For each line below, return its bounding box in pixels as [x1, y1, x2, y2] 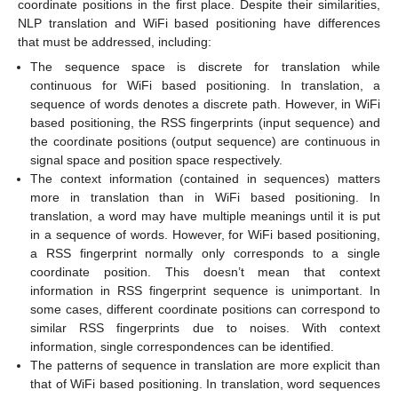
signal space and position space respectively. [30, 152, 283, 167]
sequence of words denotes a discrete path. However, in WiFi [30, 96, 380, 111]
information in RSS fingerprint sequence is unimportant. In [30, 283, 380, 298]
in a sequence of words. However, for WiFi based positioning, [30, 227, 380, 242]
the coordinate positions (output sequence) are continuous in [30, 133, 380, 148]
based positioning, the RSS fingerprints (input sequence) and [30, 115, 380, 130]
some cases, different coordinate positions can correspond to [30, 301, 380, 316]
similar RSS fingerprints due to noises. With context [30, 320, 380, 335]
